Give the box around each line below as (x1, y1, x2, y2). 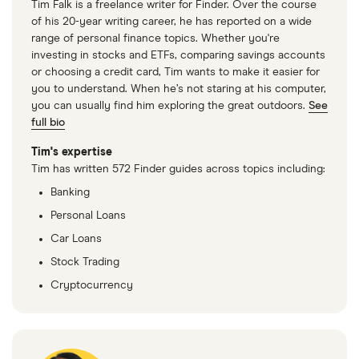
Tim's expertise (31, 147, 112, 159)
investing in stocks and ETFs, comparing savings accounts (31, 50, 325, 62)
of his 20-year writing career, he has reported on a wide (31, 16, 312, 28)
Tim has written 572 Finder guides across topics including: (31, 163, 325, 175)
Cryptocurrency (50, 280, 133, 292)
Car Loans (50, 233, 102, 245)
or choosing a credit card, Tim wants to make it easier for (31, 67, 320, 79)
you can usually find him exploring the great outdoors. (31, 100, 309, 112)
